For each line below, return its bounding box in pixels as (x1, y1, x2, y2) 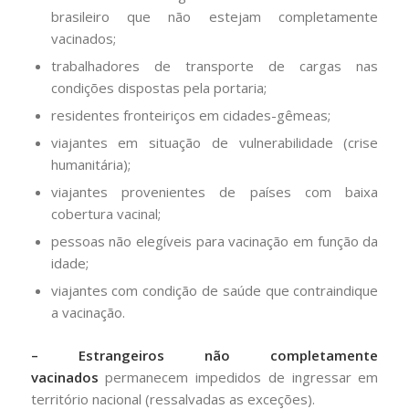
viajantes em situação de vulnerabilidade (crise (50, 132, 379, 152)
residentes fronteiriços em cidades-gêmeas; (50, 105, 330, 124)
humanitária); (50, 154, 131, 173)
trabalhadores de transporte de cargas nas (50, 56, 379, 75)
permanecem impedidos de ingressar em (98, 367, 379, 386)
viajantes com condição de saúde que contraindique (50, 280, 379, 299)
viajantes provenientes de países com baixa (50, 182, 379, 201)
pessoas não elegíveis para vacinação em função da (50, 231, 379, 250)
